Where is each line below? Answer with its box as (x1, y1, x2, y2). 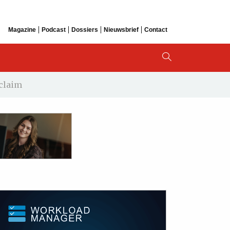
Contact (144, 26, 167, 33)
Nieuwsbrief (104, 26, 139, 33)
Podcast (42, 26, 66, 33)
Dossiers (71, 26, 98, 33)
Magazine (8, 26, 36, 33)
